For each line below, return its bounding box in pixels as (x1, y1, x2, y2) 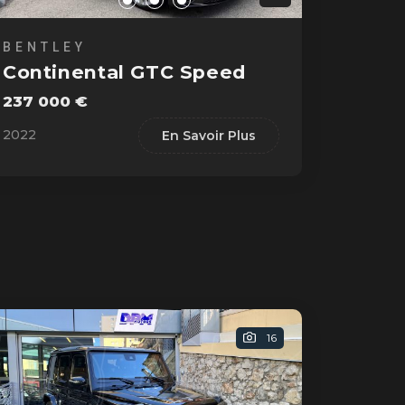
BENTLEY (2, 39, 87, 54)
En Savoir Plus (161, 127, 256, 144)
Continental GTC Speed (2, 60, 246, 83)
